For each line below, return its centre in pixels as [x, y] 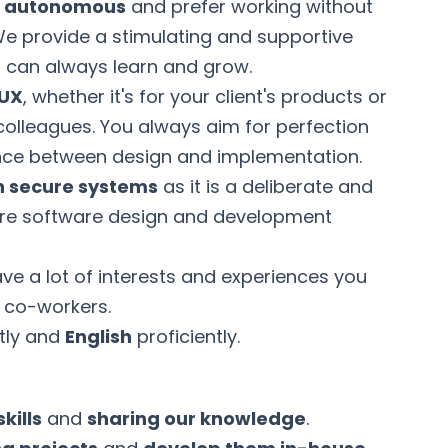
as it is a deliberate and [265, 186]
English [98, 336]
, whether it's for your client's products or [205, 96]
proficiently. [186, 336]
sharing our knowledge [196, 418]
